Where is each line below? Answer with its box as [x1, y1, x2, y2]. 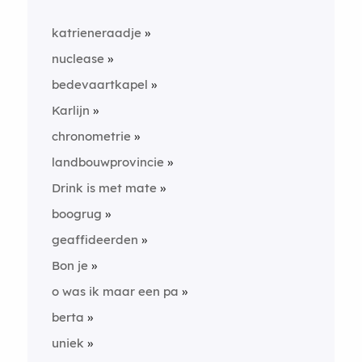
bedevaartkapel [51, 76, 148, 92]
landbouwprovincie [51, 154, 164, 170]
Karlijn [51, 102, 90, 118]
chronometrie [51, 128, 131, 144]
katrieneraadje [51, 24, 141, 40]
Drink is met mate [51, 179, 157, 196]
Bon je [51, 257, 88, 273]
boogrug [51, 205, 102, 221]
